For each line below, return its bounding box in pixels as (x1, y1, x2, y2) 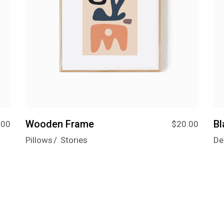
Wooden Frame (25, 117, 94, 130)
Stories (60, 134, 87, 145)
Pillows (25, 134, 52, 145)
